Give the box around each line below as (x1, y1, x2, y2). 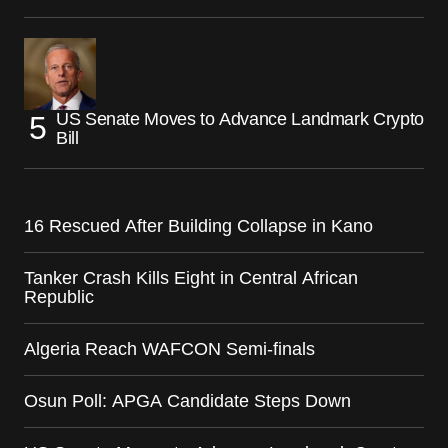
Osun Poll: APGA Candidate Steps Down (24, 390, 351, 411)
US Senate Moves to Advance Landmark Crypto (56, 108, 424, 129)
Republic (24, 286, 94, 307)
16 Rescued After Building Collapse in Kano (24, 215, 373, 236)
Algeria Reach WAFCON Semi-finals (24, 338, 315, 359)
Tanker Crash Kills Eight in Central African (24, 267, 358, 288)
